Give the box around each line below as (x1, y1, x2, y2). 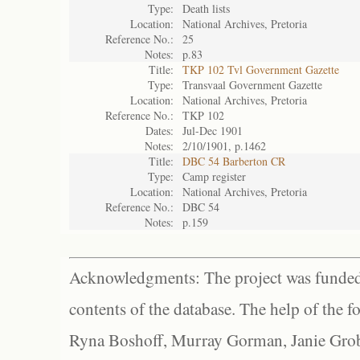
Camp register (182, 169, 246, 184)
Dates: (145, 123, 174, 138)
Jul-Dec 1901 (182, 123, 243, 138)
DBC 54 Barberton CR (182, 153, 285, 169)
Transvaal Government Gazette (182, 77, 322, 92)
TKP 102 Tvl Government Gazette (182, 62, 339, 77)
